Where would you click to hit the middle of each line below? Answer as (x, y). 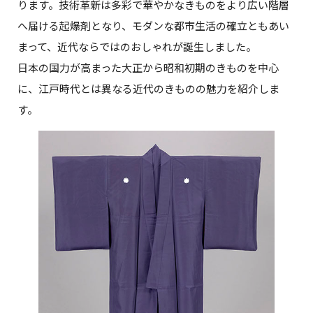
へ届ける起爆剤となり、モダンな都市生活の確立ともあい (153, 26)
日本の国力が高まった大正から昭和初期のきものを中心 (148, 68)
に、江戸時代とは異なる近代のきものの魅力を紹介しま (148, 89)
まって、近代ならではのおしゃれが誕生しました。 (137, 47)
